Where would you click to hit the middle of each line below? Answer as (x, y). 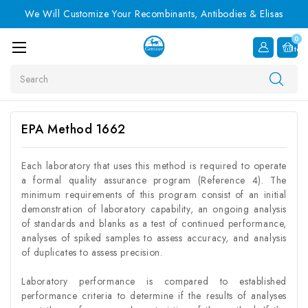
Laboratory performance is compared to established (154, 281)
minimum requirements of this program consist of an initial (154, 194)
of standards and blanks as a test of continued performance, (154, 223)
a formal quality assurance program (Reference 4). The (154, 180)
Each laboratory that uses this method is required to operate (154, 165)
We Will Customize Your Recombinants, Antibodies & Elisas (154, 14)
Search (26, 71)
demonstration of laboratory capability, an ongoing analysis (154, 209)
